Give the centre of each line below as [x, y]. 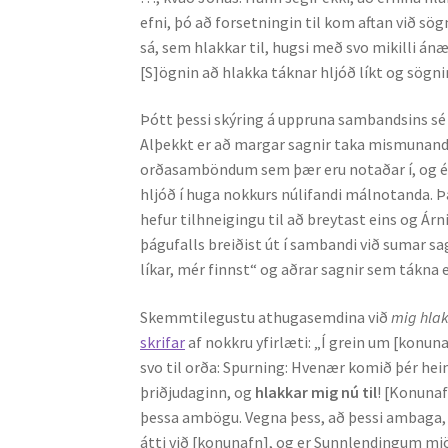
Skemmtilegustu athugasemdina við [266, 317]
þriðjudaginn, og [198, 392]
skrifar [163, 342]
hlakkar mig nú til [316, 392]
